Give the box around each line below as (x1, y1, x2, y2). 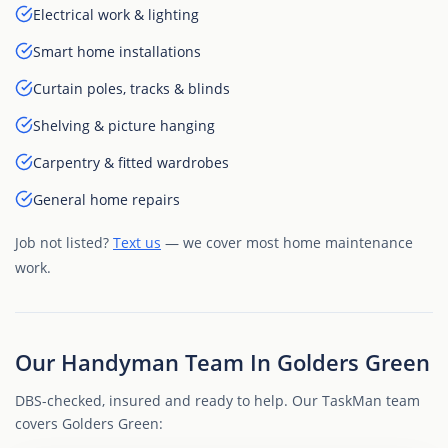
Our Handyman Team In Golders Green (15, 347, 430, 377)
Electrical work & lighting (33, 4, 199, 24)
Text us (113, 232, 161, 252)
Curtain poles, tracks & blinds (33, 78, 230, 98)
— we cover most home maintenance (161, 232, 413, 252)
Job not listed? (15, 232, 113, 252)
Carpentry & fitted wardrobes (33, 152, 229, 172)
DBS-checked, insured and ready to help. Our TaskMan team (15, 391, 420, 410)
